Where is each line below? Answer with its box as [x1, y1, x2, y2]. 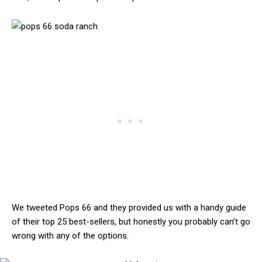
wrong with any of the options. [12, 230, 129, 242]
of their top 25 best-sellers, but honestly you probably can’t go [12, 216, 250, 227]
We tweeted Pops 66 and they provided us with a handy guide [12, 202, 246, 213]
